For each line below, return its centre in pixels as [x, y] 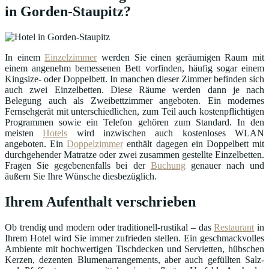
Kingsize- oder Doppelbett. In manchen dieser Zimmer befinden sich [134, 79]
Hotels [55, 133]
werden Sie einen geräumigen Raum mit [180, 58]
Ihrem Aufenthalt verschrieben [100, 202]
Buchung [168, 166]
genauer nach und [225, 166]
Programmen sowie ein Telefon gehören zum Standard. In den [134, 122]
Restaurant [234, 228]
